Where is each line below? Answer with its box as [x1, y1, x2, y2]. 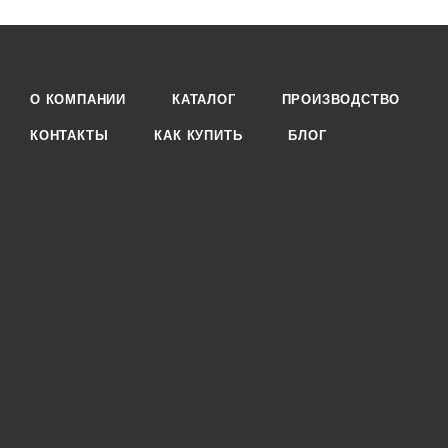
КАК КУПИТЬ [154, 128, 243, 143]
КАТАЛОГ [172, 92, 236, 107]
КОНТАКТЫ [30, 128, 109, 143]
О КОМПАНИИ [30, 92, 126, 107]
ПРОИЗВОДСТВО [281, 92, 401, 107]
